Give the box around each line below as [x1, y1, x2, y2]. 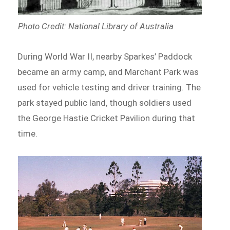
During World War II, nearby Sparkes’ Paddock [17, 51, 193, 62]
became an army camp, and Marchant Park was [17, 66, 199, 77]
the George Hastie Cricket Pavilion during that [17, 112, 196, 123]
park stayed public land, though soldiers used [17, 97, 192, 108]
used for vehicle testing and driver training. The [17, 82, 201, 92]
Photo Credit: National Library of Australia [17, 21, 174, 31]
